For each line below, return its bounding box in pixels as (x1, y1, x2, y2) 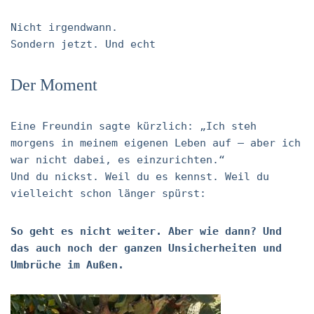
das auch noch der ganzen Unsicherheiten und (11, 242, 282, 254)
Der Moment (11, 76, 97, 94)
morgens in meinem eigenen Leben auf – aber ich (11, 137, 301, 149)
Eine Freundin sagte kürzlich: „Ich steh (11, 120, 257, 132)
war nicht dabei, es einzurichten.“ (11, 153, 225, 166)
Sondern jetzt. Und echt (11, 38, 156, 50)
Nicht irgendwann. (11, 21, 118, 34)
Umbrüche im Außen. (11, 259, 124, 271)
